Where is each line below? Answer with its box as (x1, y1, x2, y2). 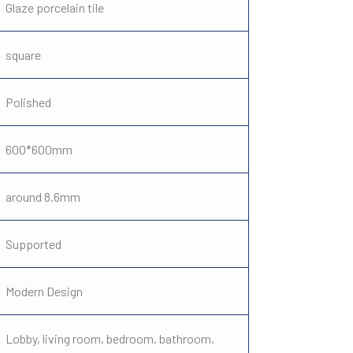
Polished (6, 95, 51, 110)
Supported (6, 236, 61, 251)
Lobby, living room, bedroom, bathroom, (6, 331, 214, 346)
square (6, 47, 41, 62)
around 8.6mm (6, 189, 80, 204)
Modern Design (6, 284, 83, 299)
